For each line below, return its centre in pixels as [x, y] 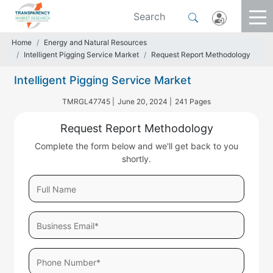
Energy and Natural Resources [95, 42]
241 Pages [193, 101]
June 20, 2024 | [145, 101]
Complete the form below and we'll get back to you [136, 146]
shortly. [136, 159]
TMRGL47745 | [88, 101]
